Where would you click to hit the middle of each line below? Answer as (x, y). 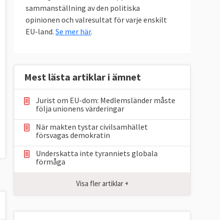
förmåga (51, 162)
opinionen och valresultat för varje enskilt (96, 20)
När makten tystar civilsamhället (92, 127)
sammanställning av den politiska (83, 8)
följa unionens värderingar (80, 109)
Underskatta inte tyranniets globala (97, 153)
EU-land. (41, 31)
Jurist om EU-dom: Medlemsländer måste (106, 100)
